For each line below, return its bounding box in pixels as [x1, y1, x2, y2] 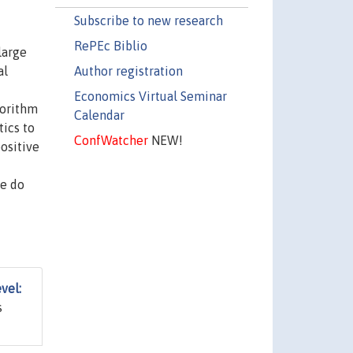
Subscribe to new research [73, 13, 223, 28]
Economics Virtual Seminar [73, 88, 227, 103]
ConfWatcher [73, 132, 148, 147]
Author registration [73, 63, 183, 78]
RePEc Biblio [73, 38, 147, 53]
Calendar [73, 107, 124, 122]
